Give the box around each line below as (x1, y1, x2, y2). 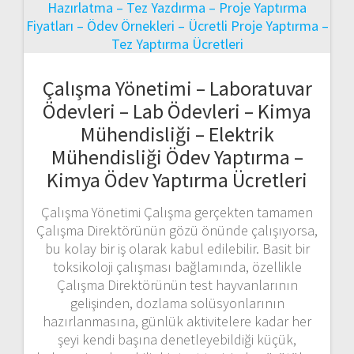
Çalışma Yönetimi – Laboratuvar (42, 74, 312, 101)
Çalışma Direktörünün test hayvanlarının (56, 275, 298, 294)
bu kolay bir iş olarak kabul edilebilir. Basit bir (44, 239, 310, 258)
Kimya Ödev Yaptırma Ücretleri (47, 166, 307, 193)
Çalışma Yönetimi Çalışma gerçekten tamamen (41, 202, 313, 221)
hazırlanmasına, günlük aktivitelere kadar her (43, 311, 311, 330)
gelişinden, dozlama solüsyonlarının (70, 293, 284, 312)
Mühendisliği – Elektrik (80, 120, 274, 147)
